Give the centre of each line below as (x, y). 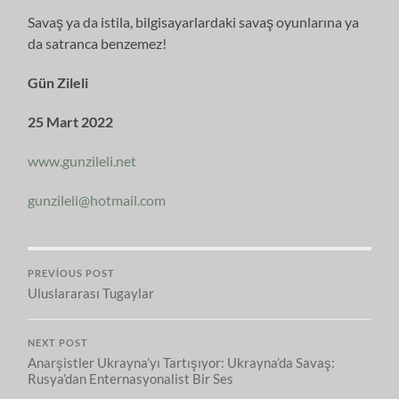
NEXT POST (58, 342)
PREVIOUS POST (72, 273)
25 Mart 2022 (71, 121)
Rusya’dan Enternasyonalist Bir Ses (131, 378)
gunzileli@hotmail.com (97, 199)
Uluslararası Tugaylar (91, 293)
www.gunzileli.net (82, 160)
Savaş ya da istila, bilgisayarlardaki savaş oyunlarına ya (194, 21)
